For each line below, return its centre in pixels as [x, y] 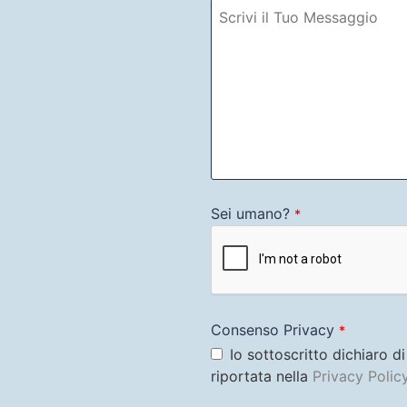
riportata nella [262, 376]
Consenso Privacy [273, 329]
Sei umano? [250, 213]
